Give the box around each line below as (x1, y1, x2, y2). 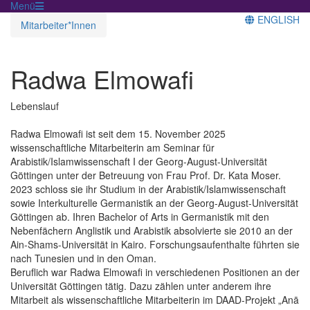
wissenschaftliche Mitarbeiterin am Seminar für (10, 140, 215, 154)
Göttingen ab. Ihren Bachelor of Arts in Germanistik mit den (10, 209, 269, 224)
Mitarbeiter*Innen (21, 17, 96, 32)
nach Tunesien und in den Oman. (10, 250, 156, 265)
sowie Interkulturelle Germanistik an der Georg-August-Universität (10, 195, 298, 210)
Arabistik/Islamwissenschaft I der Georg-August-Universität (10, 154, 267, 168)
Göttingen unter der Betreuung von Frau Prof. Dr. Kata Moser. (10, 167, 281, 182)
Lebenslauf (10, 98, 59, 113)
